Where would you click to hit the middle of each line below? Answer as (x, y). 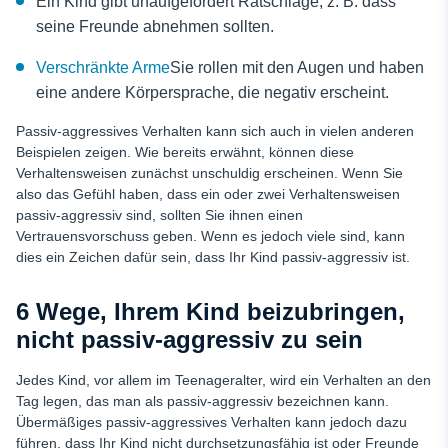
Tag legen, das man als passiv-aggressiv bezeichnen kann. (202, 401)
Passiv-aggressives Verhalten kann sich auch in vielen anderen (215, 131)
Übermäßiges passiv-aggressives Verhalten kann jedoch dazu (211, 422)
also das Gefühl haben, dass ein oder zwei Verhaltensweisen (208, 194)
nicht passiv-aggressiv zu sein (189, 339)
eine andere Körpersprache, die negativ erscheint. (212, 92)
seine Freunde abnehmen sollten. (155, 26)
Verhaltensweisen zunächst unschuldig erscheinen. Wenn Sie (209, 173)
